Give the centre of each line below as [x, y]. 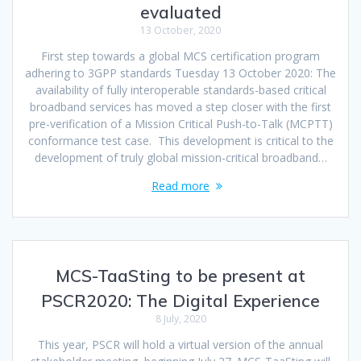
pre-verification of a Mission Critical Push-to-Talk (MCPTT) [180, 123]
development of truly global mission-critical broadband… [180, 157]
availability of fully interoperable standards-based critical [180, 89]
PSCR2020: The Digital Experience [180, 300]
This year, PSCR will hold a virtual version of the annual [180, 344]
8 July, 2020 [180, 318]
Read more [180, 185]
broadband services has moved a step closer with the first [180, 106]
